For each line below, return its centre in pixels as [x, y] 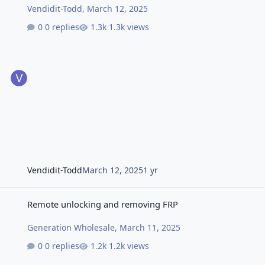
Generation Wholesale [71, 227]
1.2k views [129, 246]
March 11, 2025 [150, 227]
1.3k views [129, 27]
